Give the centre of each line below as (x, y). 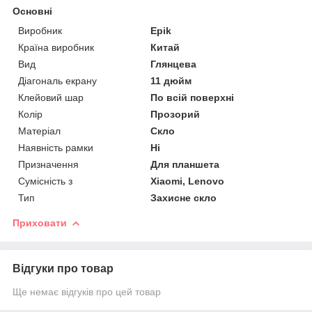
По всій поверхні (193, 97)
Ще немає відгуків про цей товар (87, 291)
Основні (32, 11)
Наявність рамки (56, 147)
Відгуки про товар (63, 268)
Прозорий (175, 114)
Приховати (40, 223)
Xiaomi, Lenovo (188, 181)
